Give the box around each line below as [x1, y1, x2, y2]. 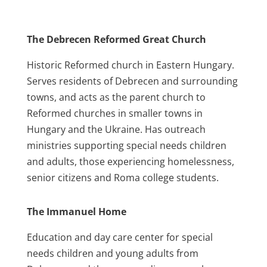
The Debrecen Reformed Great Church [26, 33, 206, 46]
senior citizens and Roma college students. [26, 171, 219, 184]
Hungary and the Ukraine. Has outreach [26, 123, 206, 136]
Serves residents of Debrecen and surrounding [26, 74, 238, 88]
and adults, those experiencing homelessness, [26, 155, 234, 168]
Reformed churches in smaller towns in [26, 107, 203, 120]
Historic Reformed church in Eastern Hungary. [26, 58, 234, 72]
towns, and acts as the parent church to [26, 91, 206, 104]
